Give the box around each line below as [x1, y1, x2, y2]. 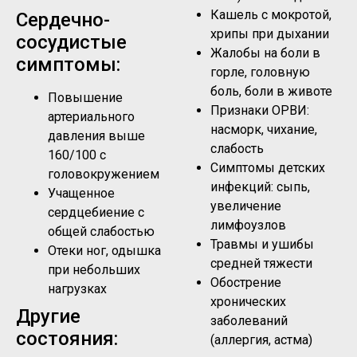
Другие [16, 305, 80, 328]
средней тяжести [210, 256, 312, 272]
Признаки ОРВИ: [210, 103, 309, 119]
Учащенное [48, 186, 115, 202]
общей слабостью [48, 224, 155, 240]
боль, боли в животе [210, 84, 332, 100]
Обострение [210, 275, 281, 291]
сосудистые [16, 31, 127, 54]
